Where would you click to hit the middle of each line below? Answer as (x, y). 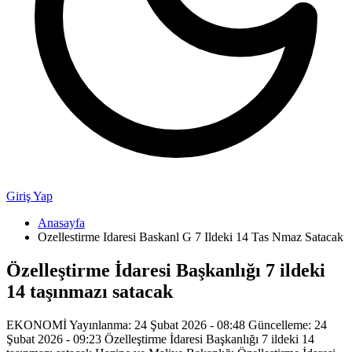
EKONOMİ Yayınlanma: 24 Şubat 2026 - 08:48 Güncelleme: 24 (167, 324)
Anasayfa (61, 223)
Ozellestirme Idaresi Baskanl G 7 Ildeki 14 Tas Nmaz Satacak (191, 237)
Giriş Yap (29, 196)
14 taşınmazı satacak (90, 291)
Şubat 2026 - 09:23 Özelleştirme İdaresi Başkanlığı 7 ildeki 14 (160, 339)
